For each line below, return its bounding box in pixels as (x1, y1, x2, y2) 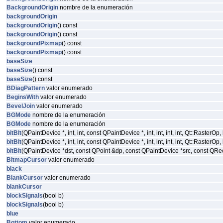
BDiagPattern (6, 85, 45, 92)
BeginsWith (6, 94, 39, 101)
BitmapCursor (6, 156, 47, 163)
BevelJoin (6, 103, 35, 110)
